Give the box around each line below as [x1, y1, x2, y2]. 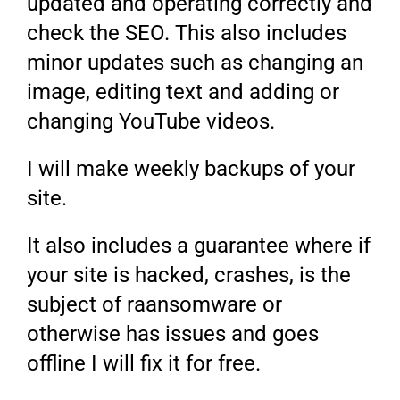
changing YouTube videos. [27, 109, 276, 135]
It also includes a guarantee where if [27, 233, 371, 259]
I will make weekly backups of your [27, 156, 356, 182]
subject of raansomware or [27, 292, 283, 318]
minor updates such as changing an [27, 50, 364, 76]
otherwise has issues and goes [27, 321, 320, 347]
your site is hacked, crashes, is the [27, 262, 352, 288]
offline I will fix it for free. [27, 351, 262, 377]
